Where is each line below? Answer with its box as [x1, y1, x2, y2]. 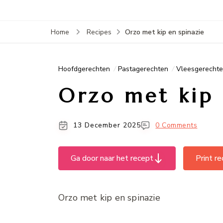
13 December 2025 [73, 120, 141, 130]
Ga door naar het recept [71, 152, 153, 164]
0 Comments [155, 120, 198, 130]
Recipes [87, 27, 111, 37]
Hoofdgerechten [58, 64, 110, 74]
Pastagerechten [118, 64, 168, 74]
